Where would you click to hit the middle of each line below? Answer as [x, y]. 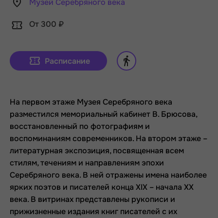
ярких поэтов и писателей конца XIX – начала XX [102, 187]
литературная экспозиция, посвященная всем [97, 151]
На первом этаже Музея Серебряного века [91, 102]
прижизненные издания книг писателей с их [93, 212]
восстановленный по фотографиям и [80, 127]
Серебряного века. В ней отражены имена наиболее [108, 175]
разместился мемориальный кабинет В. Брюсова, [103, 114]
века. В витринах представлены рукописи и [92, 200]
